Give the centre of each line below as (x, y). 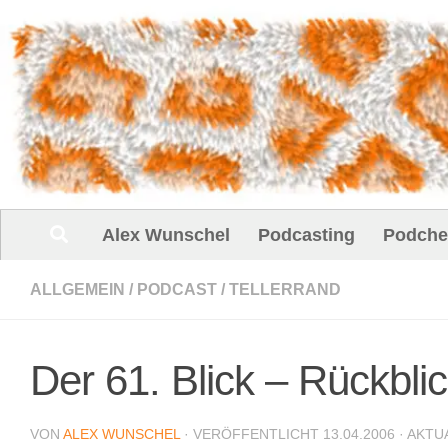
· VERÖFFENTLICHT (253, 433)
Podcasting (306, 234)
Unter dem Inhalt (89, 27)
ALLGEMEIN (77, 289)
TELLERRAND (285, 289)
